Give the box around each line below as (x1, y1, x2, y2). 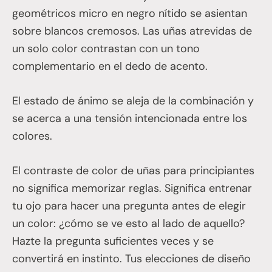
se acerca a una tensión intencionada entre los (12, 110, 247, 126)
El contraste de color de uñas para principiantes (12, 163, 254, 178)
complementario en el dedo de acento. (12, 58, 208, 73)
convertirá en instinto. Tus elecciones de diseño (12, 251, 251, 266)
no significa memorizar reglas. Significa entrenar (12, 180, 252, 195)
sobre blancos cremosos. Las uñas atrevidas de (12, 23, 252, 38)
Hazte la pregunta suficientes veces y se (12, 233, 214, 248)
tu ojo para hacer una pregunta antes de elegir (12, 198, 246, 213)
